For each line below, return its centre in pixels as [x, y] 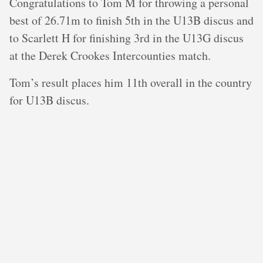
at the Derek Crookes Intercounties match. [110, 55]
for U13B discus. [49, 100]
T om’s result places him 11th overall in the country [131, 82]
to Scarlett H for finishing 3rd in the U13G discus [127, 38]
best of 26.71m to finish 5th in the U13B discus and [131, 20]
